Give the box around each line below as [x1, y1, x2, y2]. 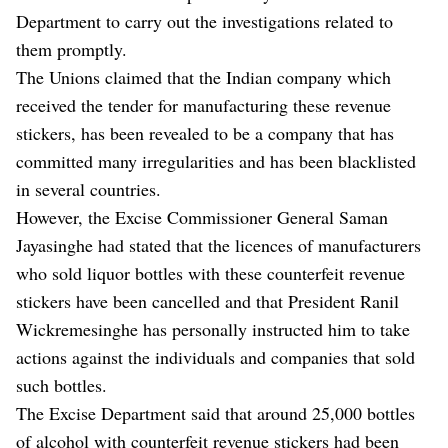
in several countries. [16, 176, 161, 201]
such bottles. [16, 372, 107, 397]
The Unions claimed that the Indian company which [16, 64, 391, 89]
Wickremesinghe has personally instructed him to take [16, 316, 410, 341]
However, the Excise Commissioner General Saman [16, 204, 388, 229]
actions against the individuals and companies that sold [16, 344, 415, 369]
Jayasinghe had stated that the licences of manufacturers [16, 232, 421, 257]
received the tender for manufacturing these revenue [16, 92, 391, 117]
